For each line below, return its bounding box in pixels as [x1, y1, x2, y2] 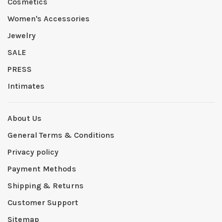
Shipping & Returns [7, 181, 84, 191]
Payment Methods [7, 164, 76, 174]
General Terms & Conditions [7, 130, 114, 140]
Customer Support [7, 198, 78, 208]
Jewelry [7, 31, 36, 41]
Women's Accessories [7, 14, 90, 24]
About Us [7, 113, 42, 123]
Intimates [7, 81, 45, 91]
